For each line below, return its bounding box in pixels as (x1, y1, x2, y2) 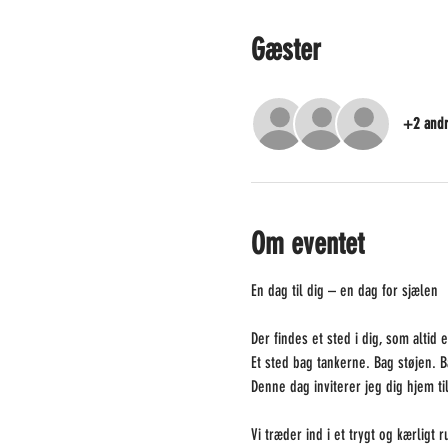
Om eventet (250, 226, 364, 262)
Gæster (250, 32, 321, 68)
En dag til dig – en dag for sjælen (250, 281, 442, 300)
